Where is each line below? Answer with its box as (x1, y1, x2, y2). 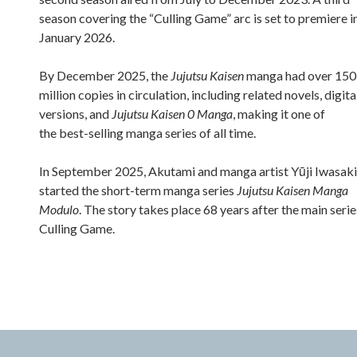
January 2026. (39, 29, 115, 45)
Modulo (39, 202, 79, 218)
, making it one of (233, 106, 325, 122)
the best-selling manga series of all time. (39, 125, 256, 141)
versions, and (39, 106, 112, 122)
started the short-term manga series (39, 182, 237, 198)
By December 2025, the (39, 68, 171, 84)
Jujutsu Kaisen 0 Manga (112, 106, 233, 122)
